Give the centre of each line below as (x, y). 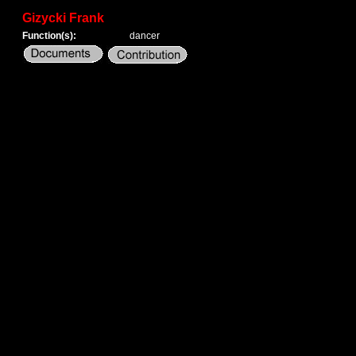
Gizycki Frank (63, 18)
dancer (145, 36)
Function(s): (49, 36)
